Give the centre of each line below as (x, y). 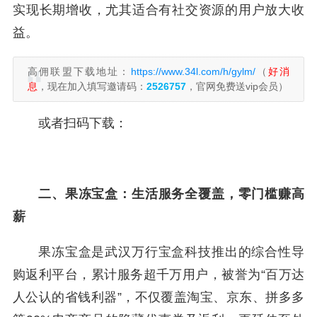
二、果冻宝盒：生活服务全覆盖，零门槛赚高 (171, 194)
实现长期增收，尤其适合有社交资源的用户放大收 (158, 10)
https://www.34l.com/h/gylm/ (193, 71)
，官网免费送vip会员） (237, 86)
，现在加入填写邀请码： (92, 86)
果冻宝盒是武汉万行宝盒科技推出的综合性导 (171, 252)
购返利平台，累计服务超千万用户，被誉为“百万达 (158, 275)
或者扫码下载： (83, 123)
